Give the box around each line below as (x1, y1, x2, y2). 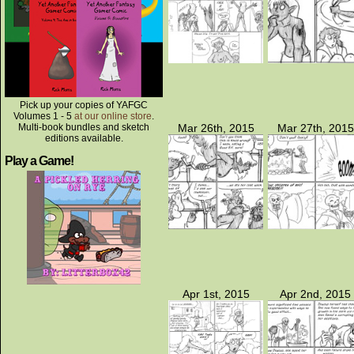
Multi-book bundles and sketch (18, 122, 149, 133)
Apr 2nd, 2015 (280, 288, 351, 300)
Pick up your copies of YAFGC (20, 100, 148, 111)
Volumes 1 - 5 (13, 111, 74, 122)
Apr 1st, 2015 (182, 288, 250, 300)
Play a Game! (5, 154, 73, 168)
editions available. (44, 133, 123, 144)
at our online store (74, 111, 152, 122)
